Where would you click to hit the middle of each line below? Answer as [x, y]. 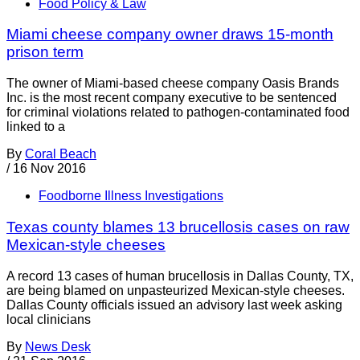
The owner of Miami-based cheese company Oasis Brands [173, 84]
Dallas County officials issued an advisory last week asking [174, 305]
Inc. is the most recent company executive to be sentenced [172, 98]
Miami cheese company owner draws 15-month [170, 35]
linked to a [36, 127]
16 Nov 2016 [49, 169]
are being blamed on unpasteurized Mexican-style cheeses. [176, 290]
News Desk [58, 346]
